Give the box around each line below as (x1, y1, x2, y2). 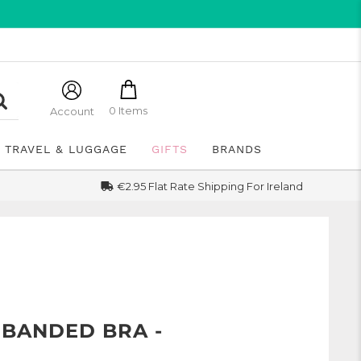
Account (49, 104, 94, 118)
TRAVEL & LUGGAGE (4, 142, 127, 156)
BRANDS (211, 142, 262, 156)
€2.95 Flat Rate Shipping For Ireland (116, 179, 303, 193)
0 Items (109, 103, 148, 117)
